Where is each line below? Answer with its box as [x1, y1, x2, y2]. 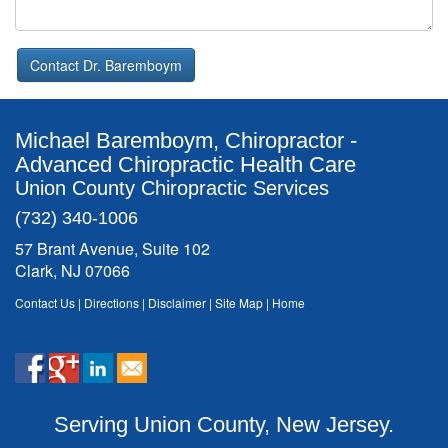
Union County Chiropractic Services [15, 177, 329, 199]
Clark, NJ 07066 [15, 259, 130, 282]
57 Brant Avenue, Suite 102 [15, 237, 210, 260]
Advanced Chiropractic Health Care [15, 152, 356, 177]
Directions [84, 294, 139, 311]
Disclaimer [148, 294, 206, 311]
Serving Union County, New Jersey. [54, 412, 394, 437]
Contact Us [15, 294, 75, 311]
